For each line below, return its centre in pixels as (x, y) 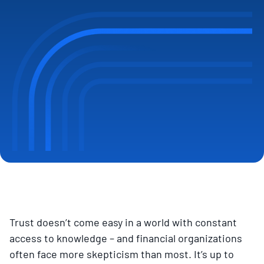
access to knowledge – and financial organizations (126, 238)
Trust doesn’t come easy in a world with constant (123, 222)
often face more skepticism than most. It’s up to (122, 254)
